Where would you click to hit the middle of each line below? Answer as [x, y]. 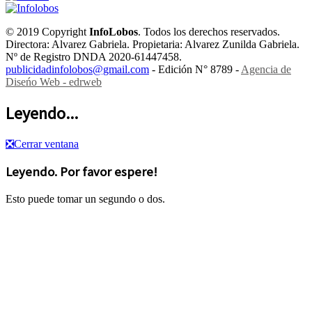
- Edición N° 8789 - [195, 70]
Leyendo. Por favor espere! [81, 172]
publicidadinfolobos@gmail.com [77, 70]
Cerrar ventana [46, 144]
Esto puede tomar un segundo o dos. [85, 198]
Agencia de [266, 70]
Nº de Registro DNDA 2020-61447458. [94, 57]
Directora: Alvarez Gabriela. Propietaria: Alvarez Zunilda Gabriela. [153, 45]
